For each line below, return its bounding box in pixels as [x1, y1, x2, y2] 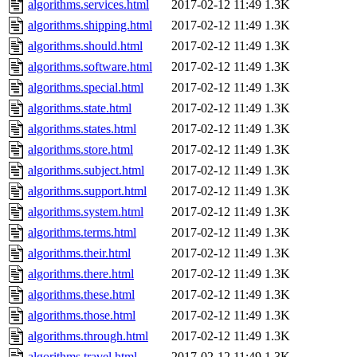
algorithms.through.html [28, 329, 148, 343]
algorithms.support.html [28, 184, 147, 198]
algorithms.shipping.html [28, 18, 152, 33]
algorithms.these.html [28, 288, 135, 302]
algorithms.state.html [28, 101, 131, 116]
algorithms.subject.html [28, 163, 144, 178]
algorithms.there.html [28, 267, 134, 281]
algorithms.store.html [28, 143, 133, 157]
